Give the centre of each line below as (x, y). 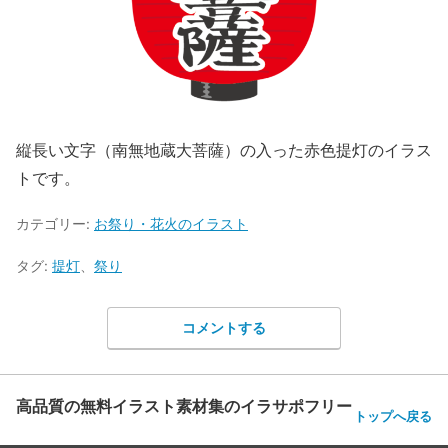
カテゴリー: (55, 223)
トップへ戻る (393, 416)
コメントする (224, 328)
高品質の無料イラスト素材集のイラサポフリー (184, 406)
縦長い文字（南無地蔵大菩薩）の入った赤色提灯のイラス (224, 149)
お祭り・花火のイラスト (171, 223)
